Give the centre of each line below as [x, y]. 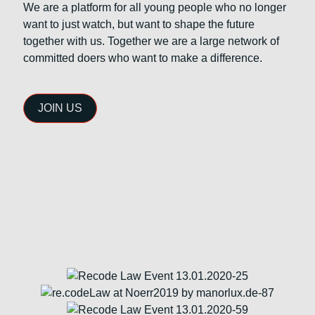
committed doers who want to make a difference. [143, 58]
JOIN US [60, 108]
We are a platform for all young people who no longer [155, 7]
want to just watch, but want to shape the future [139, 24]
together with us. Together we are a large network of [151, 41]
